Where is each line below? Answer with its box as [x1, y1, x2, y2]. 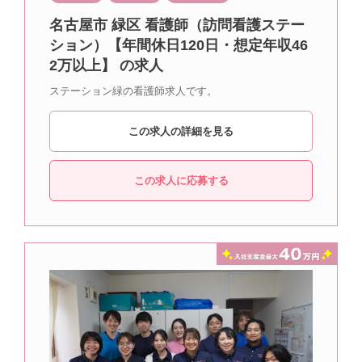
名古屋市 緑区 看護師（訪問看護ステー [49, 16, 305, 33]
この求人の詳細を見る [128, 124, 234, 137]
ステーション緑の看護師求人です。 [49, 84, 217, 97]
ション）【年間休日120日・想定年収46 [49, 36, 308, 53]
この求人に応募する [133, 174, 229, 187]
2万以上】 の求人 [49, 57, 163, 74]
